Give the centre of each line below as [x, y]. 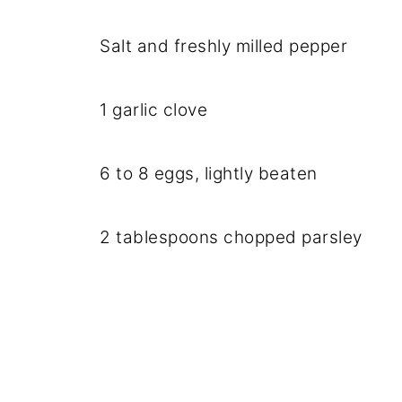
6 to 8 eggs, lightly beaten [209, 173]
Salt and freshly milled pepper [223, 46]
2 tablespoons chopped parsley [231, 237]
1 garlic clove [153, 109]
